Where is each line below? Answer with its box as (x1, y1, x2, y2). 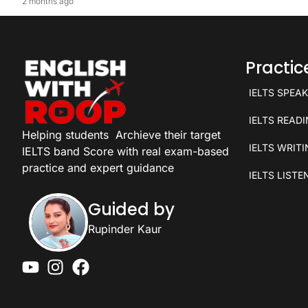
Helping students (22, 128, 109, 142)
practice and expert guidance (22, 161, 174, 175)
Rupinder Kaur (87, 221, 162, 236)
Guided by (87, 197, 175, 221)
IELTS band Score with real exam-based (22, 144, 229, 159)
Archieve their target (115, 128, 221, 142)
